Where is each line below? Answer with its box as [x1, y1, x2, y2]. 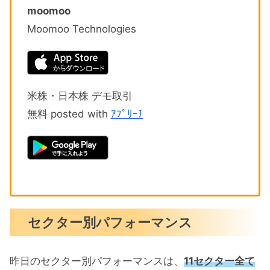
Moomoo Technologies [27, 23, 136, 36]
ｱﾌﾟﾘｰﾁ [110, 108, 143, 121]
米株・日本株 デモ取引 [27, 90, 133, 102]
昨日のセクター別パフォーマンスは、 [10, 255, 184, 268]
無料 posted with [27, 108, 111, 121]
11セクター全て [184, 255, 255, 268]
